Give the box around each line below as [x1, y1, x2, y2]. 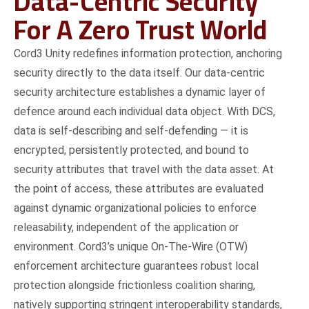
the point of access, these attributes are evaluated [14, 182, 264, 195]
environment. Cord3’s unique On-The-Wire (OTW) [14, 240, 248, 253]
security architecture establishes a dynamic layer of [14, 86, 266, 99]
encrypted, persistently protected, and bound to [14, 143, 250, 157]
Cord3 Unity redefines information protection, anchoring [14, 47, 283, 60]
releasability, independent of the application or [14, 221, 239, 234]
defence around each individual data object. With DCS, [14, 105, 276, 118]
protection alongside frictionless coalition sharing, [14, 279, 256, 292]
